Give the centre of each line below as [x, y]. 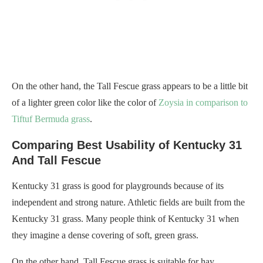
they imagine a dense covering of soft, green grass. [105, 235]
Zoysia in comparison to [203, 103]
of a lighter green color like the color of [85, 103]
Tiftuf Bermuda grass [51, 119]
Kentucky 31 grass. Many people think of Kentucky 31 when [125, 219]
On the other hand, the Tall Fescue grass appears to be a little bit [130, 86]
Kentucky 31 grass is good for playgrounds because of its [118, 186]
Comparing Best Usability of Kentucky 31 [127, 145]
